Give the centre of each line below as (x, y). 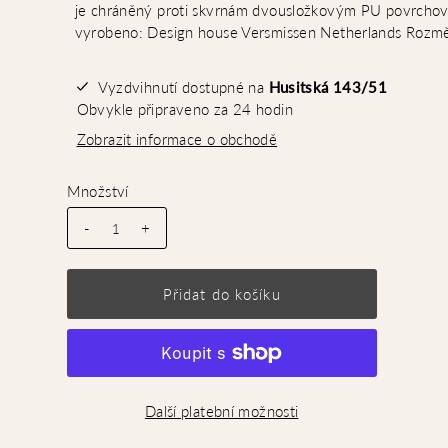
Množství (97, 190)
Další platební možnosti (221, 410)
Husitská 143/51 (328, 86)
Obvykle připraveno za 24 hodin (184, 108)
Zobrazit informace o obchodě (177, 138)
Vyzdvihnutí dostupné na (183, 86)
